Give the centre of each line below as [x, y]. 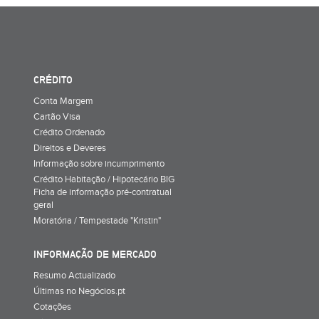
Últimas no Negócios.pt [79, 291]
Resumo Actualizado [74, 275]
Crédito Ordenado [69, 132]
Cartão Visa [57, 116]
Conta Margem [63, 101]
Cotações [52, 307]
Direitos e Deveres [70, 148]
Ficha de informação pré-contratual [103, 192]
